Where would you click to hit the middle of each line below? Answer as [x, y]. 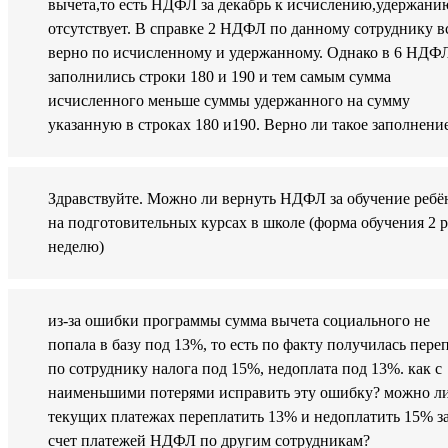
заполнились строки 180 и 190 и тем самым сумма [219, 77]
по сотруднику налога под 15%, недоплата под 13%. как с [245, 369]
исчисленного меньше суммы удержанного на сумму [229, 101]
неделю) [76, 247]
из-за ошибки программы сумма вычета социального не [239, 321]
